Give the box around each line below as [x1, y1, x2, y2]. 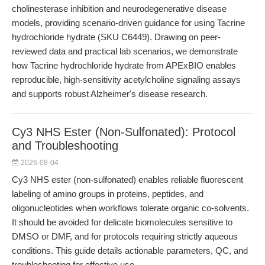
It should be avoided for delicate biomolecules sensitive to [12, 217, 232, 227]
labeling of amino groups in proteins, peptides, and [12, 189, 203, 199]
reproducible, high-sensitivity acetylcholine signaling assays [12, 75, 241, 85]
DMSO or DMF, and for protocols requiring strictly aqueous [12, 231, 238, 241]
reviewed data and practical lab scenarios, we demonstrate [12, 46, 238, 56]
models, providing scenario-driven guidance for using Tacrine [12, 18, 245, 28]
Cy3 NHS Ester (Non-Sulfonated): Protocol [12, 125, 235, 138]
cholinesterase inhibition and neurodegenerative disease [12, 4, 227, 14]
